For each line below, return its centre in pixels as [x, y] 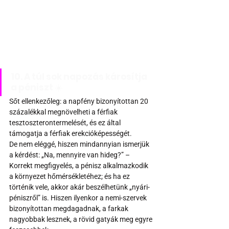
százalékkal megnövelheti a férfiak [64, 112]
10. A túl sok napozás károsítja [80, 77]
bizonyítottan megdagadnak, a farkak [70, 209]
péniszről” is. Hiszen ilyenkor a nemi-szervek [79, 198]
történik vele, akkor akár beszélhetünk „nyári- [79, 187]
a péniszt [33, 88]
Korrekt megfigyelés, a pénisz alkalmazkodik [79, 166]
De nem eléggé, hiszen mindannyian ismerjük [80, 144]
